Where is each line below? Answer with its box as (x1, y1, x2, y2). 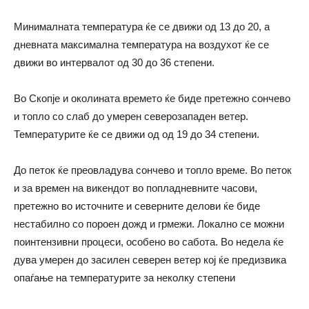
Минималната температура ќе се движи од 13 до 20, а (14, 21, 270, 32)
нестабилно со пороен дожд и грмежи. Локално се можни (14, 218, 284, 230)
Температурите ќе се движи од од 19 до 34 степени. (14, 128, 259, 140)
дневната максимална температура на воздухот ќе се (14, 39, 269, 50)
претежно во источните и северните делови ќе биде (14, 200, 260, 212)
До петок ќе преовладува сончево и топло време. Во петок (14, 164, 292, 176)
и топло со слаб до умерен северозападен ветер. (14, 110, 248, 122)
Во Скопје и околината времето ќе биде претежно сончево (14, 92, 290, 104)
